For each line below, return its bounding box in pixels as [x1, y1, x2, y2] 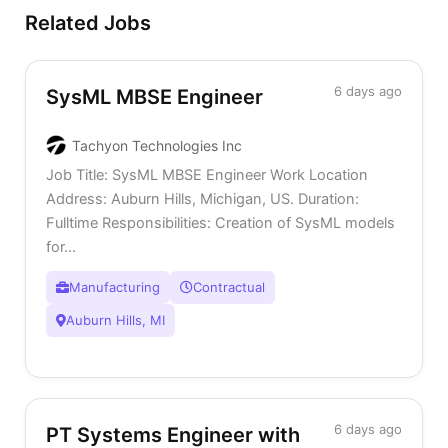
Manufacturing [69, 278, 160, 295]
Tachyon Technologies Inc [72, 136, 242, 154]
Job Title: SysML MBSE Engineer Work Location [46, 165, 368, 184]
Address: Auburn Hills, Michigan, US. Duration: [46, 189, 359, 208]
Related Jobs [25, 10, 151, 35]
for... [46, 237, 76, 256]
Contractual [193, 278, 265, 295]
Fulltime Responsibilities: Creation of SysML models [46, 213, 395, 232]
